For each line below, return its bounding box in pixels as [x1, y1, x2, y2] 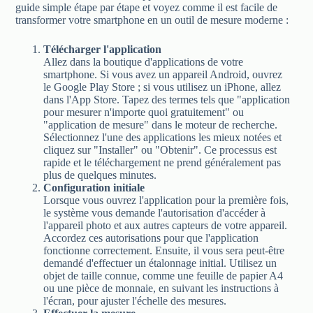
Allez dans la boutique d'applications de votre [43, 56, 244, 68]
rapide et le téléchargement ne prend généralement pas [43, 156, 282, 169]
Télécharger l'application [43, 43, 162, 56]
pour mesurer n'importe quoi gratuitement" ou [43, 106, 245, 119]
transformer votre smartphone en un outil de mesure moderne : [15, 14, 289, 27]
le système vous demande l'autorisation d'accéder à [43, 207, 266, 219]
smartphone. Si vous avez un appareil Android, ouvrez [43, 68, 283, 81]
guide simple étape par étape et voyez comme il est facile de [15, 1, 278, 14]
